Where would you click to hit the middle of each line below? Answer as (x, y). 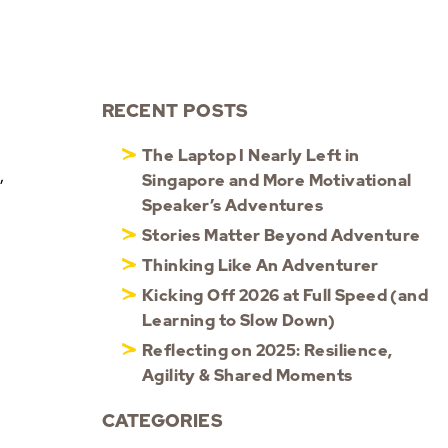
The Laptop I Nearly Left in (251, 155)
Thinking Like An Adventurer (260, 265)
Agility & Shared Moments (247, 375)
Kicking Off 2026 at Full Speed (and (285, 295)
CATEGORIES (162, 420)
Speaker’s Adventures (232, 205)
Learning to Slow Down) (239, 320)
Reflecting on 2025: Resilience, (267, 350)
